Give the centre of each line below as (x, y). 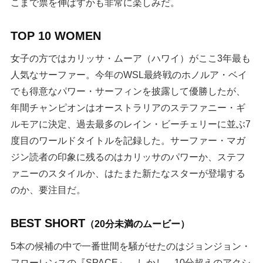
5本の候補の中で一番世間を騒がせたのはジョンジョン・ (131, 246)
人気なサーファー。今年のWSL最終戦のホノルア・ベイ (129, 74)
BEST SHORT (48, 223)
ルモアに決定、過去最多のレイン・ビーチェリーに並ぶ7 (131, 124)
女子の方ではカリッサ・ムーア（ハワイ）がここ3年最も (131, 58)
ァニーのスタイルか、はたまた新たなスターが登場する (128, 173)
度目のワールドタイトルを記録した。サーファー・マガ (128, 140)
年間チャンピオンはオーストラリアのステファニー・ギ (128, 107)
